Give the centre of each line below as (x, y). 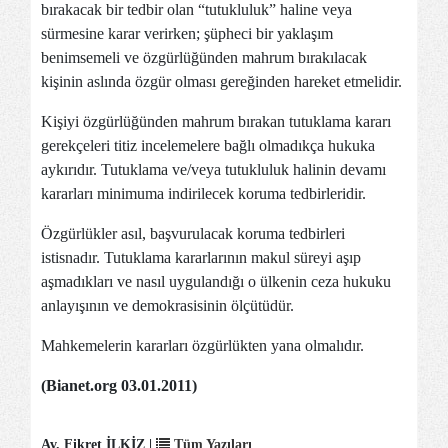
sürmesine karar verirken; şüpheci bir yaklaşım (187, 33)
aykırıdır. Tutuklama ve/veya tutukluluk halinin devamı (213, 169)
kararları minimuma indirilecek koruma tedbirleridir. (203, 193)
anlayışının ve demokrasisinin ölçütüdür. (167, 305)
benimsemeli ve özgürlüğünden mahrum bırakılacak (204, 57)
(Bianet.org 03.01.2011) (119, 385)
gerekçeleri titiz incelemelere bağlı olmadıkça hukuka (208, 145)
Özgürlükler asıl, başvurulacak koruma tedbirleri (193, 233)
